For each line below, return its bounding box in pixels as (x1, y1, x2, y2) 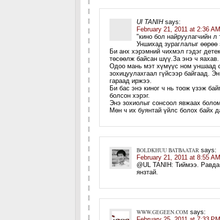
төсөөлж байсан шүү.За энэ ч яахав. (110, 55, 219, 62)
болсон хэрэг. (110, 92, 150, 99)
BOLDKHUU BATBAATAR (137, 146, 199, 154)
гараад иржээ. (110, 77, 152, 84)
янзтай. (137, 168, 158, 176)
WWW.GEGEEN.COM (137, 208, 188, 216)
